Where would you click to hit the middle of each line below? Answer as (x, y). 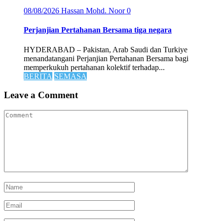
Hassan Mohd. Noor (94, 11)
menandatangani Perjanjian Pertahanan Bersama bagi (106, 58)
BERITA (38, 76)
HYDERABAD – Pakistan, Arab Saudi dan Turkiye (106, 49)
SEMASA (71, 76)
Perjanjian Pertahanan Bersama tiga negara (98, 30)
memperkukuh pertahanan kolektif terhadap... (94, 67)
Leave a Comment (41, 95)
